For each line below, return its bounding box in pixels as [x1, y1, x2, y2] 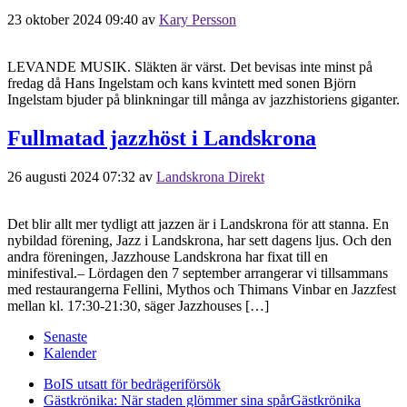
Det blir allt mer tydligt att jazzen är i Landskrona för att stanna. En [7, 215, 389, 232]
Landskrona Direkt [156, 168, 264, 184]
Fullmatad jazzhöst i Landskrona [7, 125, 316, 150]
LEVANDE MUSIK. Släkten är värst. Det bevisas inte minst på [7, 58, 372, 74]
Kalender [44, 344, 96, 361]
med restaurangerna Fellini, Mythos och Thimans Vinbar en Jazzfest [7, 281, 396, 297]
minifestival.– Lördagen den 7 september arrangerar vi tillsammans [7, 264, 388, 281]
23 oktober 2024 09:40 [7, 11, 138, 27]
